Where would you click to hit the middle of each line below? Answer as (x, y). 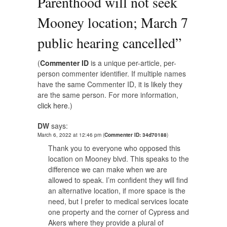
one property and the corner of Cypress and (119, 212)
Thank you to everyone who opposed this (114, 148)
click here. (54, 105)
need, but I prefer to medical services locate (118, 201)
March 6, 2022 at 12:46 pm (70, 135)
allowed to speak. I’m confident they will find (118, 180)
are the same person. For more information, (108, 94)
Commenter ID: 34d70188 (136, 135)
